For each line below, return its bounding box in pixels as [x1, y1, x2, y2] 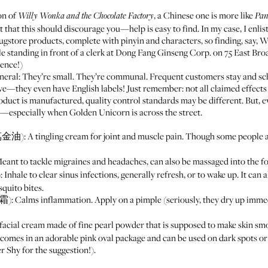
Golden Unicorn [69, 106, 130, 118]
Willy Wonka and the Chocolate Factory [18, 11, 154, 21]
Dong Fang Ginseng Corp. [115, 46, 211, 58]
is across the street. [130, 106, 202, 118]
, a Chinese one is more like [154, 9, 255, 21]
